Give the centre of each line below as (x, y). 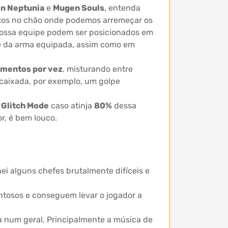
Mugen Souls (79, 8)
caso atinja (72, 106)
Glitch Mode (25, 106)
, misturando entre (98, 69)
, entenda (122, 8)
